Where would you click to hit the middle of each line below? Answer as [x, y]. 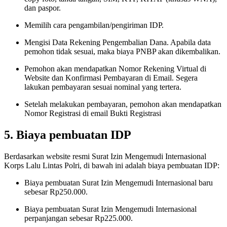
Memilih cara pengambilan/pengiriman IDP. [94, 25]
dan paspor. [43, 8]
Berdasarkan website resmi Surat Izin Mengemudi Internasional [105, 156]
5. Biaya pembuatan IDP [68, 135]
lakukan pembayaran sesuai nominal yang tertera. [103, 87]
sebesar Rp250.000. [56, 192]
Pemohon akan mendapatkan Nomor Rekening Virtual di [115, 69]
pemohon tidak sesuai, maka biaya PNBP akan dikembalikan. [122, 52]
